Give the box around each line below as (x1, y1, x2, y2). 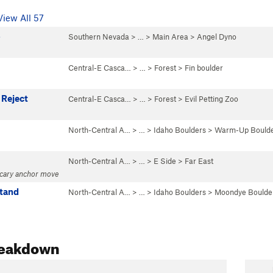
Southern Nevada (68, 32, 129, 41)
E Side (154, 156, 176, 166)
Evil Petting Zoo (185, 94, 238, 104)
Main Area (152, 32, 188, 41)
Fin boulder (185, 63, 223, 73)
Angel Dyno (197, 32, 236, 41)
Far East (185, 156, 213, 166)
